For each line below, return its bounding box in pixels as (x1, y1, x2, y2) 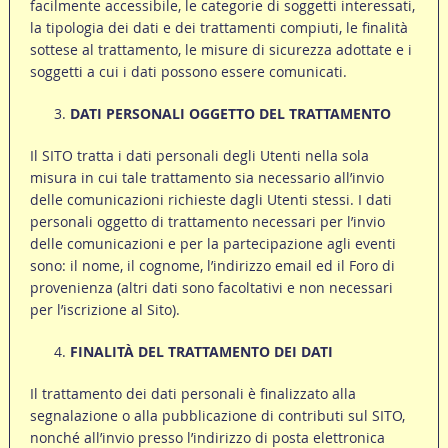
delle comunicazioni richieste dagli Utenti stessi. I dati (29, 190, 392, 210)
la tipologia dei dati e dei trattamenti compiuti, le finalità (29, 18, 408, 38)
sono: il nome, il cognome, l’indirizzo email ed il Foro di (29, 256, 395, 276)
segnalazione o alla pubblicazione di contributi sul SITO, (29, 406, 405, 426)
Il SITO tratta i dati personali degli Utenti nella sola (29, 146, 369, 166)
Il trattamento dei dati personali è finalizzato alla (29, 384, 356, 404)
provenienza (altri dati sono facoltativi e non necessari (29, 278, 393, 298)
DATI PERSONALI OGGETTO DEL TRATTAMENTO (69, 104, 391, 124)
